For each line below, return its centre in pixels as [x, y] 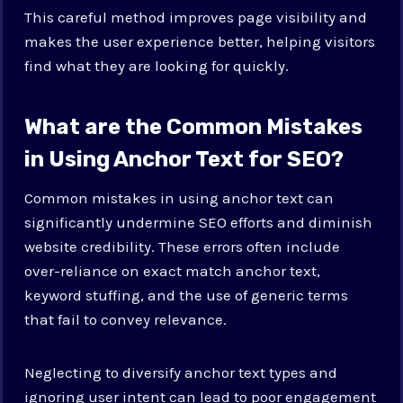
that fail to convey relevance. [126, 319]
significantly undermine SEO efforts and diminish [199, 222]
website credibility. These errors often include [183, 246]
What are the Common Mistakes [194, 126]
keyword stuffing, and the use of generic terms [187, 295]
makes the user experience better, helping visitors [200, 41]
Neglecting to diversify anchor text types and [181, 372]
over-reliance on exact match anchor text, [173, 270]
